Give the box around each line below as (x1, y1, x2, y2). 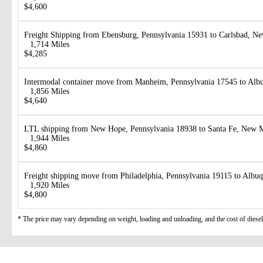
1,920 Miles (30, 180, 69, 190)
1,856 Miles (30, 86, 69, 96)
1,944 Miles (30, 133, 69, 143)
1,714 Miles (30, 39, 69, 49)
